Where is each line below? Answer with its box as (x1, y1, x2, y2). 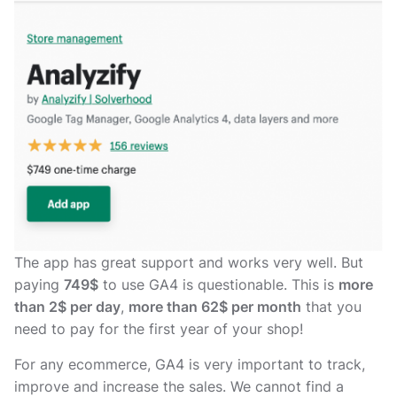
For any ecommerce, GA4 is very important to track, (14, 354, 365, 373)
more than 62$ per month (128, 298, 301, 316)
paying (14, 276, 64, 294)
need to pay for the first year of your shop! (14, 320, 303, 339)
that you (301, 298, 362, 316)
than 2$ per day (14, 298, 121, 316)
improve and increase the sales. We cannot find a (14, 377, 344, 395)
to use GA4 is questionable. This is (98, 276, 339, 294)
